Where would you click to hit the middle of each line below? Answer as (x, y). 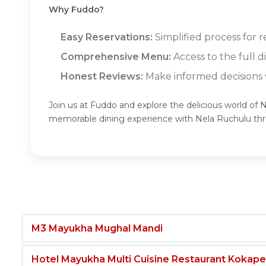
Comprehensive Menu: (116, 56)
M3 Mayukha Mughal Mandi (97, 228)
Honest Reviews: (102, 76)
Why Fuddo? (76, 9)
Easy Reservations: (107, 37)
